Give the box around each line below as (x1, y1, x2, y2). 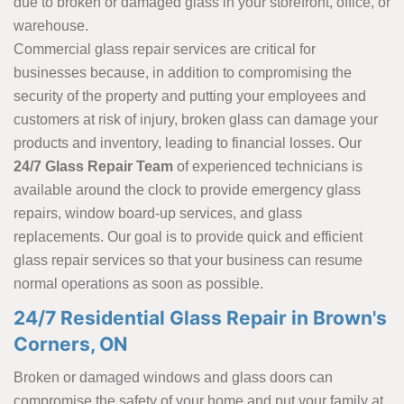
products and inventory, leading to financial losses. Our (14, 135, 362, 151)
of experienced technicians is (173, 159, 363, 175)
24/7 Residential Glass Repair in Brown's (14, 307, 387, 330)
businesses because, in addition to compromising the (14, 65, 352, 81)
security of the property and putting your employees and (14, 88, 366, 105)
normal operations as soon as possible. (14, 276, 263, 292)
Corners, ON (14, 333, 127, 356)
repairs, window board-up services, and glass (14, 206, 302, 222)
